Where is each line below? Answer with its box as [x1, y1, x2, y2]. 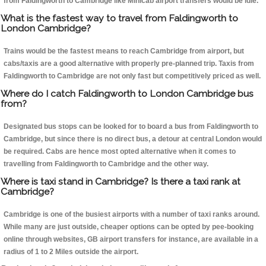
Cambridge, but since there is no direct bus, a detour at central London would [4, 135, 262, 144]
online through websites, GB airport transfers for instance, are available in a [4, 235, 258, 244]
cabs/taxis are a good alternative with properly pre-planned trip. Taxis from [4, 59, 254, 68]
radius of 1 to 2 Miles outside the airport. [4, 248, 138, 256]
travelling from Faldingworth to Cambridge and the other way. [4, 160, 208, 169]
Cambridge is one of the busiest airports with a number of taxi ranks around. [4, 210, 259, 219]
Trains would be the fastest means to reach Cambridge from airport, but [4, 47, 244, 56]
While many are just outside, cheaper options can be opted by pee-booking [4, 223, 254, 232]
